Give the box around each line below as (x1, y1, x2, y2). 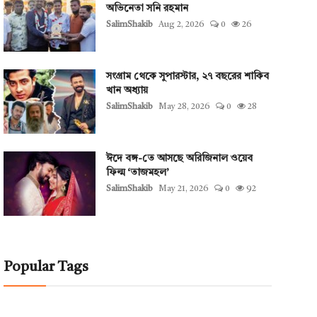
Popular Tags (3, 260, 88, 275)
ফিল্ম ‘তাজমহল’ (105, 168, 168, 178)
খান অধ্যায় (105, 86, 148, 96)
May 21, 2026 (158, 185, 209, 193)
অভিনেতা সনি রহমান (105, 4, 188, 13)
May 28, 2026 (158, 103, 210, 111)
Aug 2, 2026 (158, 21, 204, 29)
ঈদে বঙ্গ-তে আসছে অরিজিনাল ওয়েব (105, 154, 253, 163)
